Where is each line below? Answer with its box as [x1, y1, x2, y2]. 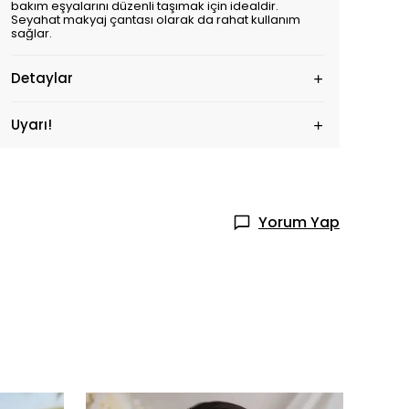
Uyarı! [11, 115, 52, 134]
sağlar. [11, 25, 52, 42]
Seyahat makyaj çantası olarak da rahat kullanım [11, 11, 300, 28]
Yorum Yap [258, 212, 340, 233]
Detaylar [11, 68, 73, 88]
